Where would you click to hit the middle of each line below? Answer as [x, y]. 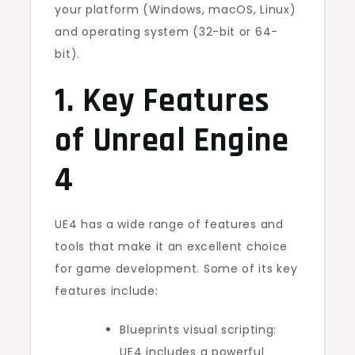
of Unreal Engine [172, 141]
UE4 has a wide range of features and [169, 224]
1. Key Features [162, 101]
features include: [107, 290]
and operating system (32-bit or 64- [166, 31]
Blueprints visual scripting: [198, 329]
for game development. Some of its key [176, 268]
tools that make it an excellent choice [172, 246]
